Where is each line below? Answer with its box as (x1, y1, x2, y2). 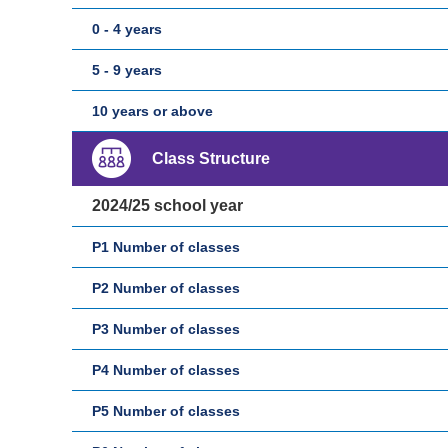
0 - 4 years (92, 21, 162, 37)
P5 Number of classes (92, 403, 240, 419)
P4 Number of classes (92, 362, 240, 378)
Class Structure (152, 150, 270, 167)
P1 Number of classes (92, 239, 240, 255)
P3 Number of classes (92, 321, 240, 337)
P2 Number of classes (92, 280, 240, 296)
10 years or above (92, 103, 213, 119)
